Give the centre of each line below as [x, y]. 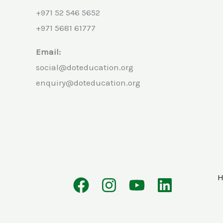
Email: [48, 52]
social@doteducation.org [85, 67]
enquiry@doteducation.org [88, 82]
